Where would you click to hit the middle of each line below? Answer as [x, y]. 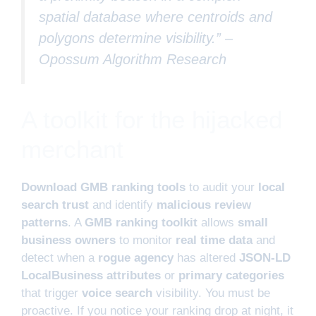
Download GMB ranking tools [103, 188]
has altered [206, 258]
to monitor [146, 241]
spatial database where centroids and [156, 17]
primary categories [231, 276]
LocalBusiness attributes [91, 276]
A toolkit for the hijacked [152, 120]
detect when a [60, 258]
